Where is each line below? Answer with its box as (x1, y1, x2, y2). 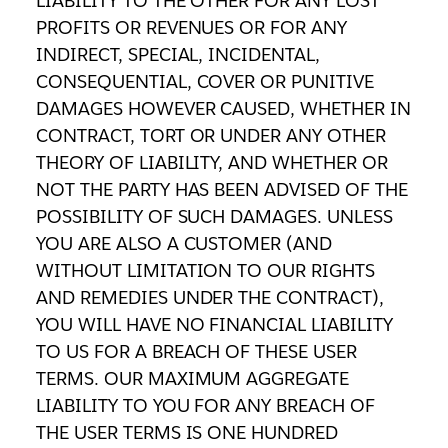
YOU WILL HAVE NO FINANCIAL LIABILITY (35, 312, 394, 336)
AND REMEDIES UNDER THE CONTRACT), (35, 285, 385, 309)
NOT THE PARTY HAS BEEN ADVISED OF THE (35, 177, 409, 201)
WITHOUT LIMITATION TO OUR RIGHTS (35, 258, 376, 282)
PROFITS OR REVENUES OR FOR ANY (35, 15, 348, 39)
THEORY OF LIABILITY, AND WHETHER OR (35, 150, 389, 174)
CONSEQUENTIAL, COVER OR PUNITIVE (35, 69, 375, 93)
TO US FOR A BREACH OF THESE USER (35, 339, 358, 363)
